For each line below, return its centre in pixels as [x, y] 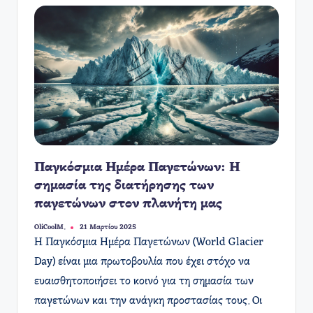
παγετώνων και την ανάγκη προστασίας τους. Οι [148, 301]
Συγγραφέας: [54, 231]
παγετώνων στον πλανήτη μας [128, 204]
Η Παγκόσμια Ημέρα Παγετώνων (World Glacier [149, 243]
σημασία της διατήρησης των [124, 186]
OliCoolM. [50, 227]
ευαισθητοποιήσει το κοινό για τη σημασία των [144, 282]
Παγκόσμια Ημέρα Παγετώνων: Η [137, 168]
